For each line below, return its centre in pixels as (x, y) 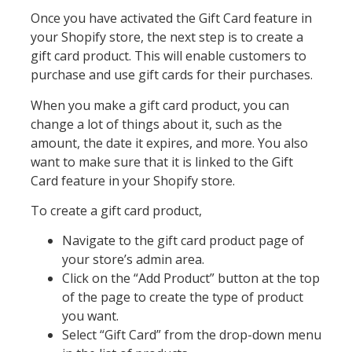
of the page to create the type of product (182, 297)
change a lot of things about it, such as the (156, 124)
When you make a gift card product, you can (159, 105)
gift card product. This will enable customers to (168, 56)
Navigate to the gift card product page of (183, 241)
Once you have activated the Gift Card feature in (171, 18)
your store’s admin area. (133, 260)
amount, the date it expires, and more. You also (169, 143)
